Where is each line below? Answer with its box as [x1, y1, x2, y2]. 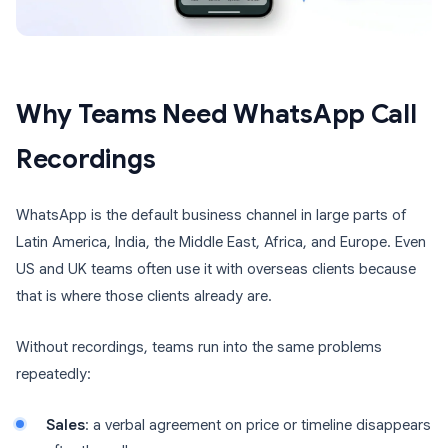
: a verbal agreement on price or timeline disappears [85, 416, 431, 434]
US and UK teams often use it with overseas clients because [16, 260, 416, 278]
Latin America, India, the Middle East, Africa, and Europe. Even [16, 233, 426, 251]
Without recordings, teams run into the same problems [16, 338, 382, 356]
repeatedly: [16, 365, 91, 383]
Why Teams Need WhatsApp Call [16, 98, 417, 130]
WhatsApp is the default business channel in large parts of [16, 206, 407, 224]
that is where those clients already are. [16, 287, 272, 305]
